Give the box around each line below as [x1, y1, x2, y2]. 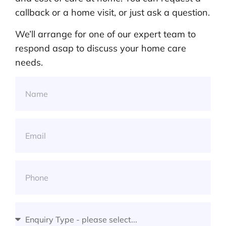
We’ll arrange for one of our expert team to [15, 28, 196, 40]
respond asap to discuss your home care [15, 42, 186, 54]
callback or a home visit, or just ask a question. [15, 7, 210, 19]
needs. [15, 56, 43, 68]
